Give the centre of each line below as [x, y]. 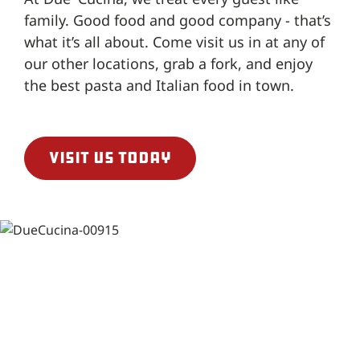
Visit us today [110, 157]
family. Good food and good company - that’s [178, 20]
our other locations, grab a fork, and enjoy [168, 63]
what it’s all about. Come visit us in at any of [174, 41]
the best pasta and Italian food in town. [159, 85]
